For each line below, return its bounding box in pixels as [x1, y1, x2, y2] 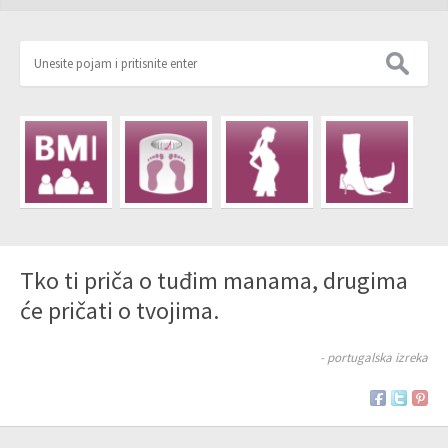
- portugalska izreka [320, 348, 428, 366]
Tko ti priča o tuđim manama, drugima [20, 264, 408, 296]
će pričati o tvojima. [20, 294, 219, 326]
